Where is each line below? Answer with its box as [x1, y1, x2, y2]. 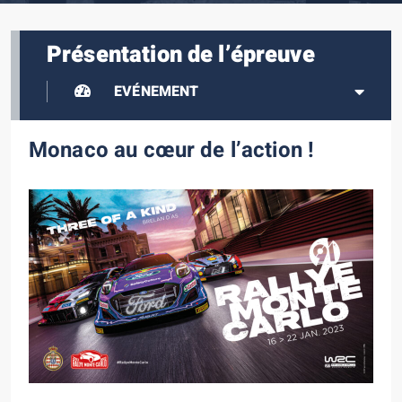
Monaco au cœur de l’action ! [29, 135, 315, 166]
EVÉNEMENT [110, 80, 199, 102]
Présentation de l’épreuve [47, 38, 315, 72]
